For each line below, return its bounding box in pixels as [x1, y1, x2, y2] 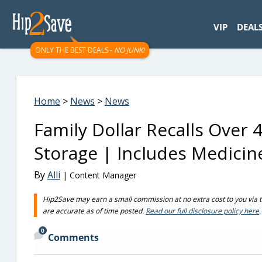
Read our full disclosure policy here [146, 206, 259, 216]
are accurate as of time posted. [43, 206, 146, 216]
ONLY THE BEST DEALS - [35, 45, 114, 55]
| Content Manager [60, 170, 136, 181]
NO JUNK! [114, 45, 144, 55]
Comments [48, 231, 99, 244]
